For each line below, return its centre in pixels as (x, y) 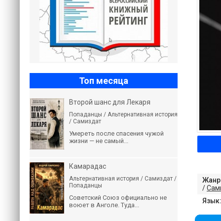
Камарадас (88, 166)
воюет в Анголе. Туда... (104, 205)
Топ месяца (104, 81)
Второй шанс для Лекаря (110, 102)
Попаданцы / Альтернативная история (123, 114)
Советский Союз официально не (118, 198)
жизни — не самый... (99, 141)
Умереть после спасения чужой (116, 133)
